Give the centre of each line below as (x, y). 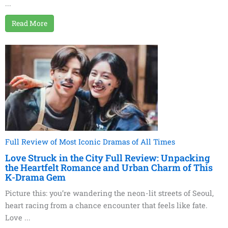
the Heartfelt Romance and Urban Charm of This (109, 168)
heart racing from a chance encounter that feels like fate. (106, 206)
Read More (30, 23)
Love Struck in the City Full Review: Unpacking (107, 158)
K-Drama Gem (35, 177)
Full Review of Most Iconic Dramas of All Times (90, 142)
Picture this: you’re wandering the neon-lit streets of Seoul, (109, 193)
